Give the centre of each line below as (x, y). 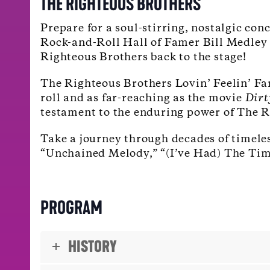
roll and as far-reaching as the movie (143, 98)
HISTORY (93, 246)
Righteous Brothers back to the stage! (143, 57)
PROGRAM (72, 208)
